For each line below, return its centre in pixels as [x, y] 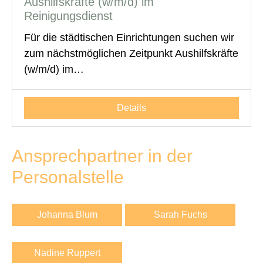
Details [131, 107]
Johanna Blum [67, 214]
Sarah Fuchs [180, 214]
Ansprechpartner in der [102, 156]
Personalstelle [68, 177]
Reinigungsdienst [68, 16]
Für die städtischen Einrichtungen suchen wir [129, 37]
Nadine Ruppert [67, 252]
